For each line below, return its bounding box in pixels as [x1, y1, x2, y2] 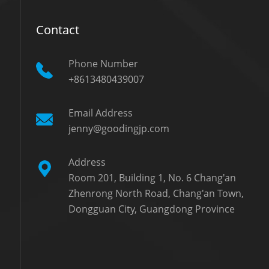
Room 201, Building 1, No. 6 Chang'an [68, 171, 237, 184]
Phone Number [68, 57, 139, 70]
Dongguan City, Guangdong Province [68, 202, 235, 216]
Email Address [68, 106, 133, 119]
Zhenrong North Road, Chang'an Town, [68, 187, 244, 200]
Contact [35, 22, 79, 38]
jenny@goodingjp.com [68, 122, 170, 135]
